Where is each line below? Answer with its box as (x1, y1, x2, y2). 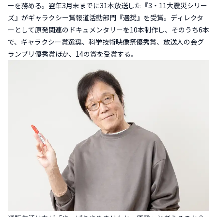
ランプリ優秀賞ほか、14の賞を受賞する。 (8, 49, 138, 59)
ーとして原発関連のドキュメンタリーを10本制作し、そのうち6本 (8, 25, 209, 35)
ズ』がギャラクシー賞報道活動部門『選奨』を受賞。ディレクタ (8, 13, 203, 23)
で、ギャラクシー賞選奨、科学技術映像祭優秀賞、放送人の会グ (8, 37, 204, 47)
